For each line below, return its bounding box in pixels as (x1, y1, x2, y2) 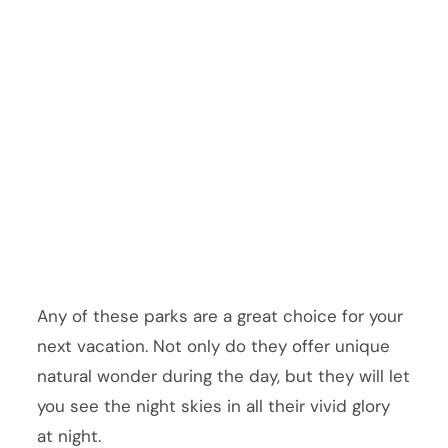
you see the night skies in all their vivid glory (37, 394, 391, 417)
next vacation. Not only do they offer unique (37, 334, 391, 357)
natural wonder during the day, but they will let (37, 364, 411, 387)
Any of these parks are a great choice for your (37, 304, 404, 327)
